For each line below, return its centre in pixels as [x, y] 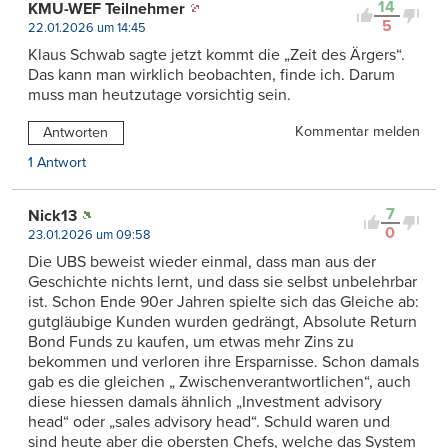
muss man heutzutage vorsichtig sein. [159, 94]
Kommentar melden [357, 131]
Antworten [76, 132]
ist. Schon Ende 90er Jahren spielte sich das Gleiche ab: [223, 301]
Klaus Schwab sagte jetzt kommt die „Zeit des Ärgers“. [216, 54]
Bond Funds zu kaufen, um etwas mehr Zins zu [191, 341]
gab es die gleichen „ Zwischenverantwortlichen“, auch [219, 381]
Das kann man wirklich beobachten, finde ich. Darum [211, 74]
